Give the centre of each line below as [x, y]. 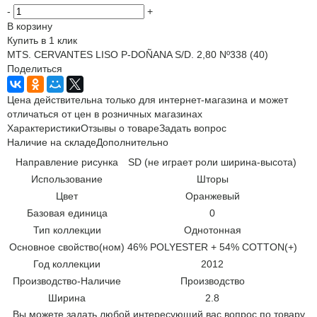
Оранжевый [212, 196]
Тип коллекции [67, 230]
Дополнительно [132, 142]
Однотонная [212, 230]
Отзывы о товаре [120, 128]
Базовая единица [67, 213]
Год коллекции [67, 264]
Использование [67, 179]
